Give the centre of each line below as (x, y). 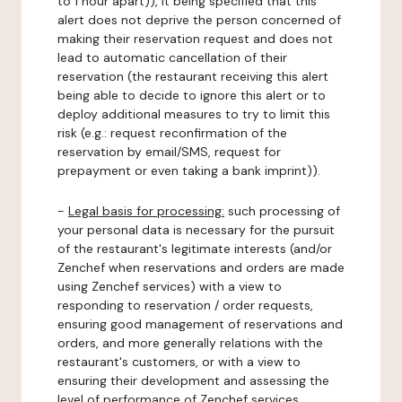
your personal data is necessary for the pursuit (196, 230)
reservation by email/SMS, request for (169, 152)
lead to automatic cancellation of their (172, 57)
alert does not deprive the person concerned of (199, 20)
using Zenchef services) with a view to (170, 286)
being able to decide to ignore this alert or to (192, 95)
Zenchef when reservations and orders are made (201, 267)
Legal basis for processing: (146, 211)
